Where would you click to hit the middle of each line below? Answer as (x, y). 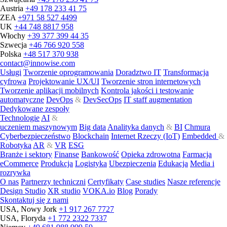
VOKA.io (99, 191)
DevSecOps (102, 99)
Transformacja (186, 72)
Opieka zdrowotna (151, 154)
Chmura (197, 127)
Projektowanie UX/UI (64, 81)
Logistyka (91, 163)
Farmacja (197, 154)
